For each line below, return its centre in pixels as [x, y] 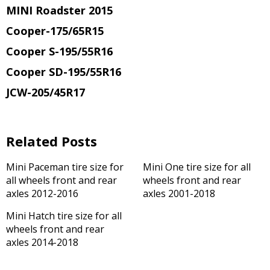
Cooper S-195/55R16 [59, 51]
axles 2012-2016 [42, 193]
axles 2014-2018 [42, 242]
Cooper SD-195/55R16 [64, 72]
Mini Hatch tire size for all [64, 216]
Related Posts [52, 141]
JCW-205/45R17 [46, 92]
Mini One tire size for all [196, 167]
